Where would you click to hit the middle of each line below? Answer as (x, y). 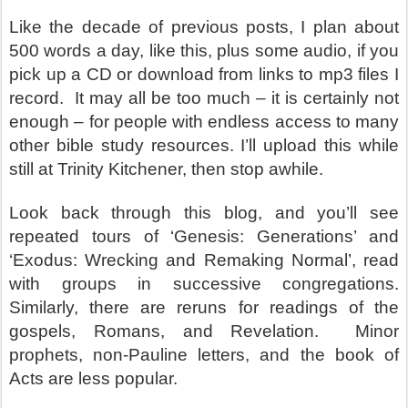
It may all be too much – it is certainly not (237, 98)
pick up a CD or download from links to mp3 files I (204, 74)
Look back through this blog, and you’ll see (204, 213)
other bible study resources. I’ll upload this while (204, 145)
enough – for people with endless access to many (204, 122)
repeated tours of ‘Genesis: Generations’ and (204, 236)
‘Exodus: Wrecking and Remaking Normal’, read (204, 260)
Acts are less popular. (93, 378)
